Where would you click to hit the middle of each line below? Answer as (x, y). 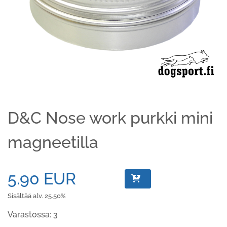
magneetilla (53, 142)
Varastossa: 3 (33, 215)
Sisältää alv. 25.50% (37, 196)
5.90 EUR (42, 179)
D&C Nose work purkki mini (110, 118)
